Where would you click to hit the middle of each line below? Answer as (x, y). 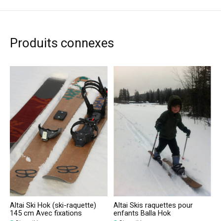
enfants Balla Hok (142, 213)
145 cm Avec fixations (46, 213)
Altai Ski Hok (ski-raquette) (53, 205)
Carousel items (36, 72)
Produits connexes (62, 44)
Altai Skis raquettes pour (153, 205)
